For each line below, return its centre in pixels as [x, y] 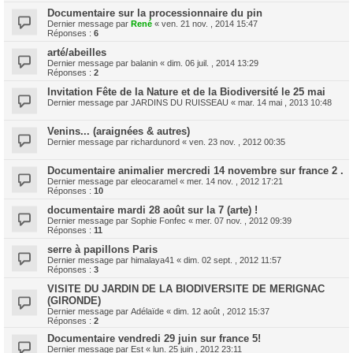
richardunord [155, 142]
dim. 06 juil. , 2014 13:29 [213, 63]
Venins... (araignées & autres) [119, 131]
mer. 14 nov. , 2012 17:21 [235, 181]
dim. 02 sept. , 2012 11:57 [232, 260]
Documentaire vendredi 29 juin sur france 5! [154, 338]
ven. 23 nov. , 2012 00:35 [237, 142]
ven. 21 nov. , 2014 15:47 [210, 24]
